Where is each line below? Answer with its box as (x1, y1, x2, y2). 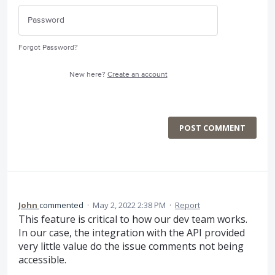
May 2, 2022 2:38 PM (93, 199, 166, 211)
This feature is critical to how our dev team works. (18, 212, 247, 226)
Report (175, 199, 200, 211)
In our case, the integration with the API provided (18, 226, 245, 239)
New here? (69, 70, 107, 79)
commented (39, 199, 85, 211)
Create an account (107, 70, 168, 79)
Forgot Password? (18, 43, 78, 52)
